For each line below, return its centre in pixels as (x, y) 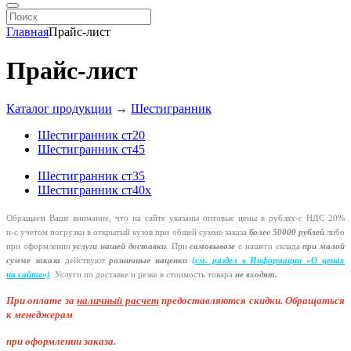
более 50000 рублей (286, 233)
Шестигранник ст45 (91, 150)
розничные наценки (148, 261)
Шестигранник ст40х (94, 190)
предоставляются (204, 301)
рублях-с (286, 219)
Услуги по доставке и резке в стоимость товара (144, 275)
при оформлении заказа (60, 342)
